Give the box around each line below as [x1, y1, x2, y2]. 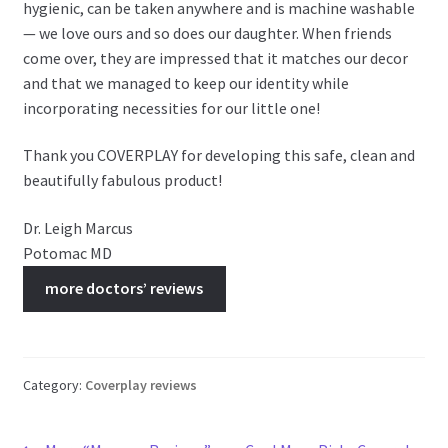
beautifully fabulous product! [22, 170, 222, 191]
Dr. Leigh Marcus [22, 218, 133, 239]
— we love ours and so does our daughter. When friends [22, 22, 392, 43]
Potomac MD [22, 243, 112, 264]
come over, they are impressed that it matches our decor [22, 47, 408, 68]
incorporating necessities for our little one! [22, 97, 320, 118]
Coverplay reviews [84, 376, 197, 395]
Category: [22, 376, 85, 395]
